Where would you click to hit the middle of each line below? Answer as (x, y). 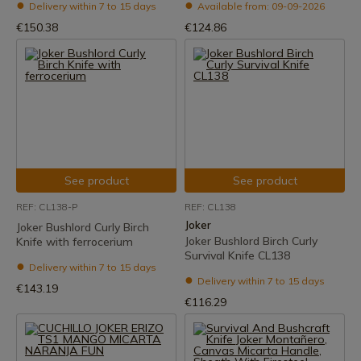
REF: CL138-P (47, 207)
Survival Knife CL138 (237, 255)
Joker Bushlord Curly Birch (83, 227)
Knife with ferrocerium (75, 242)
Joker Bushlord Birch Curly (251, 241)
